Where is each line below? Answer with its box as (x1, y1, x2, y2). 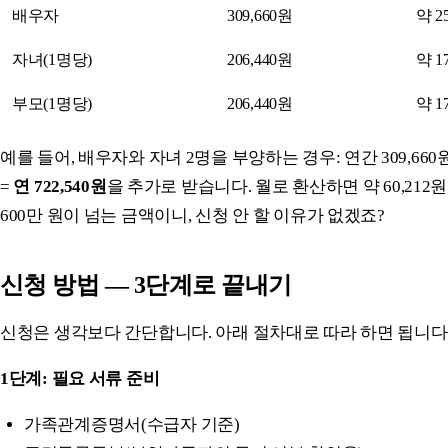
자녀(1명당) (12, 50, 92, 68)
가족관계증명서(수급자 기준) (24, 414, 240, 434)
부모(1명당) (12, 94, 92, 112)
